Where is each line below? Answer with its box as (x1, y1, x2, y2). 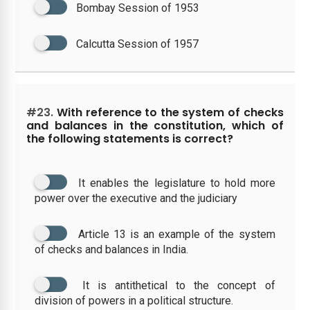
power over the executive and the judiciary (35, 191, 238, 205)
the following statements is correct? (26, 130, 234, 147)
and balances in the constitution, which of (26, 117, 284, 134)
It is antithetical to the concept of (82, 278, 275, 292)
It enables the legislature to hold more (78, 176, 275, 190)
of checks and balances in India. (35, 242, 189, 256)
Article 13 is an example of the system (77, 227, 275, 241)
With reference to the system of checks (53, 104, 284, 120)
